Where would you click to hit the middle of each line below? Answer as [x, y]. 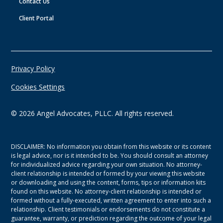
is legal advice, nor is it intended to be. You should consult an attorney [110, 155]
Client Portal [37, 18]
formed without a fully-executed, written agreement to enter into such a [111, 200]
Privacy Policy [33, 68]
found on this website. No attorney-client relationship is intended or [107, 191]
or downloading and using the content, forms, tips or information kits [109, 182]
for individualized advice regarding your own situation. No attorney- [107, 164]
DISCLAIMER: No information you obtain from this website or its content [111, 146]
